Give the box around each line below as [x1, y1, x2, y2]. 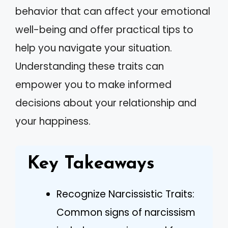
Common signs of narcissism [56, 205, 195, 219]
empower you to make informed [15, 78, 172, 92]
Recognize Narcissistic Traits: [56, 187, 194, 201]
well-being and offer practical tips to [15, 23, 193, 37]
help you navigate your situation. [15, 41, 172, 55]
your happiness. [15, 115, 91, 128]
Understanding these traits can [15, 60, 164, 73]
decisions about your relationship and [15, 96, 196, 110]
